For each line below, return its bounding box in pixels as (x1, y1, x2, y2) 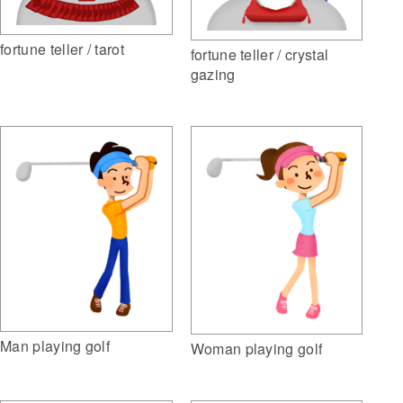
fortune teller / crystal (190, 43, 329, 65)
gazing (190, 63, 236, 85)
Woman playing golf (190, 338, 323, 359)
